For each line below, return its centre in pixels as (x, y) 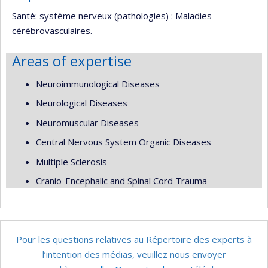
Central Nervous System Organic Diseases (124, 142)
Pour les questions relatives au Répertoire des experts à (134, 239)
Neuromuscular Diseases (87, 122)
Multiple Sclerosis (71, 161)
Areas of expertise (72, 61)
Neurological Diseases (82, 103)
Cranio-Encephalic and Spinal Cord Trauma (121, 181)
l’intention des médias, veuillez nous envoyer (134, 254)
